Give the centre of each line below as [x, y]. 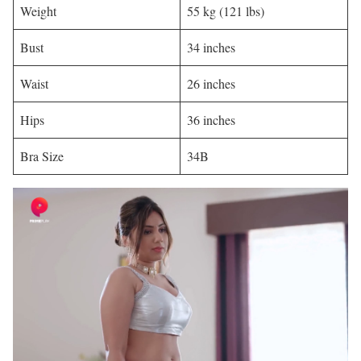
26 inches [211, 84]
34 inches [211, 48]
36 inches [211, 120]
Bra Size [42, 156]
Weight [38, 11]
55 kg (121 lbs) [226, 11]
